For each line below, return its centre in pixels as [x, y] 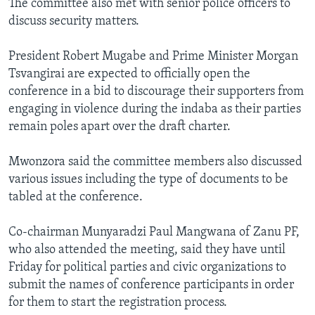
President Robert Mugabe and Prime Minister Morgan [153, 57]
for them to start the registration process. [118, 303]
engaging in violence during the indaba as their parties [155, 110]
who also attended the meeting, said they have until [147, 250]
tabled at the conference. [76, 198]
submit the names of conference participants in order [151, 285]
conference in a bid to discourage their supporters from [156, 92]
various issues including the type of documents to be [148, 180]
